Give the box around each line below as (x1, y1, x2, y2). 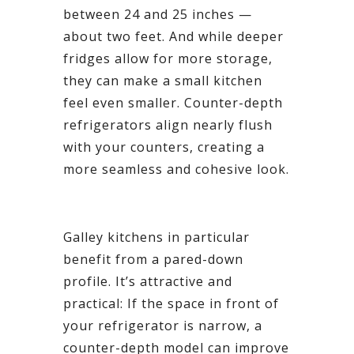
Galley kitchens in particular (63, 228, 250, 246)
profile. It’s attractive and (63, 272, 232, 290)
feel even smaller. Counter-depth (63, 93, 283, 111)
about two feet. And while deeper (63, 27, 284, 45)
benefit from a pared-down (63, 250, 243, 268)
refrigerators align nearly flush (63, 115, 273, 134)
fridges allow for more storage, (63, 49, 273, 67)
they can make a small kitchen (63, 71, 262, 89)
